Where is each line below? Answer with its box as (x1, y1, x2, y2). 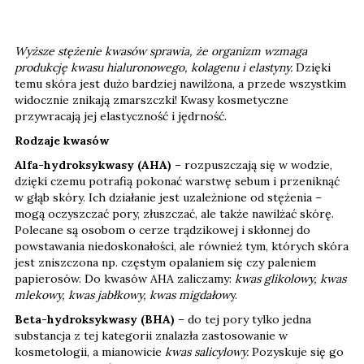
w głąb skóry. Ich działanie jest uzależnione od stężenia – (15, 189, 322, 205)
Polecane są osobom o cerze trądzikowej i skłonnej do (15, 222, 310, 237)
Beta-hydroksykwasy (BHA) (15, 311, 175, 327)
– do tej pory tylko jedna (175, 311, 311, 327)
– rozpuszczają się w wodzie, (175, 157, 332, 172)
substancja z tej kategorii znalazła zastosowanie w (15, 327, 288, 343)
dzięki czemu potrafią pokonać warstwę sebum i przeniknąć (15, 173, 340, 188)
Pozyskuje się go (249, 344, 344, 359)
